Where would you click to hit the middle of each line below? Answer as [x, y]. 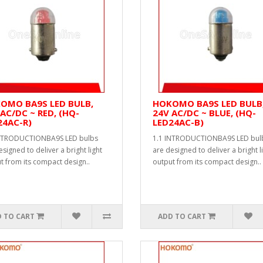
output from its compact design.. [207, 162]
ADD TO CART [182, 216]
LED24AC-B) [178, 122]
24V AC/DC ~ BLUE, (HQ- [204, 113]
